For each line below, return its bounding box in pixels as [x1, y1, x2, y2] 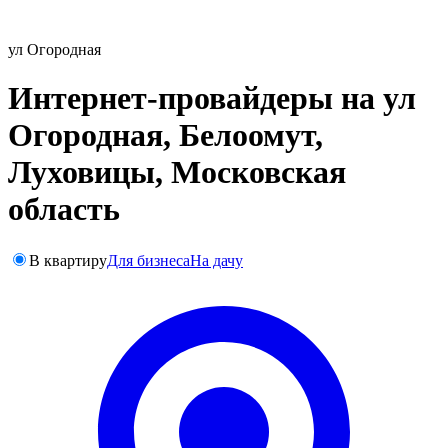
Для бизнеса [107, 251, 190, 269]
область [8, 191, 120, 228]
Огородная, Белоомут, [8, 117, 323, 154]
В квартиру [29, 251, 107, 269]
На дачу [190, 251, 243, 269]
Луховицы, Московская [8, 154, 346, 191]
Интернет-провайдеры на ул [8, 80, 416, 117]
